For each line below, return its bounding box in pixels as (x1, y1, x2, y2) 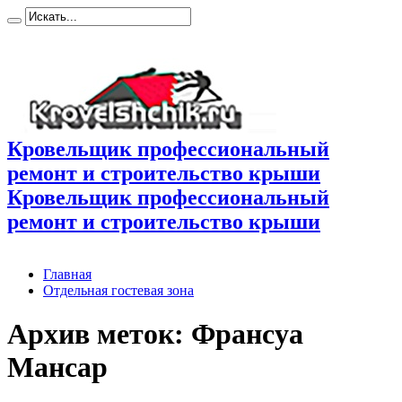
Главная (43, 266, 92, 282)
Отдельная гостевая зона (43, 282, 194, 298)
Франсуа (191, 318, 303, 351)
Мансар (7, 351, 108, 384)
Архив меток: (7, 318, 191, 351)
